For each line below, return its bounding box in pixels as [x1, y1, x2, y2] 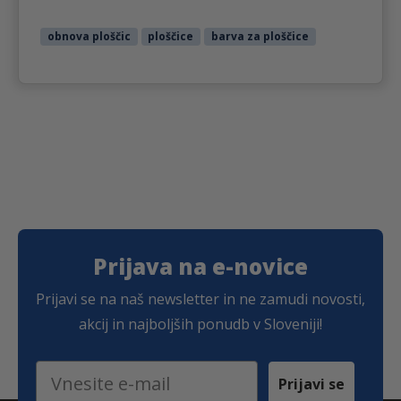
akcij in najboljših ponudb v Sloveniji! [79, 313, 322, 334]
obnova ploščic [47, 28, 131, 44]
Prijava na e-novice [93, 251, 308, 281]
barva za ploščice [210, 28, 309, 44]
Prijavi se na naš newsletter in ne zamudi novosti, [36, 288, 365, 309]
